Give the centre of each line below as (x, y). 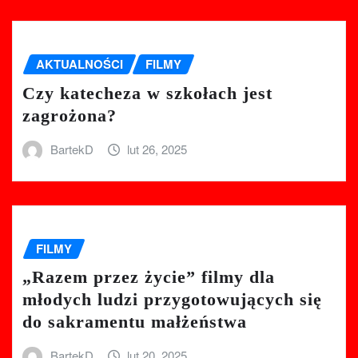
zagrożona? (70, 116)
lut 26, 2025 (157, 149)
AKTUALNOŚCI (80, 64)
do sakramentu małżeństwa (135, 322)
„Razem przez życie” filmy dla (149, 277)
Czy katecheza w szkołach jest (147, 93)
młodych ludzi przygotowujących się (172, 300)
